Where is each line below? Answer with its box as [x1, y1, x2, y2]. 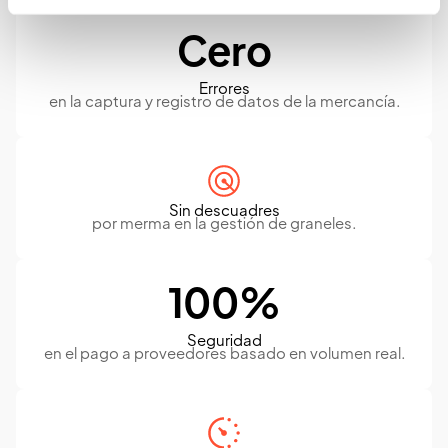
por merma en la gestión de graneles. [92, 217, 356, 233]
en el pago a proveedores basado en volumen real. [43, 347, 405, 363]
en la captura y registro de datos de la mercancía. [48, 95, 400, 111]
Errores [198, 82, 250, 98]
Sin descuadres [168, 204, 280, 220]
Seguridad [186, 334, 262, 350]
